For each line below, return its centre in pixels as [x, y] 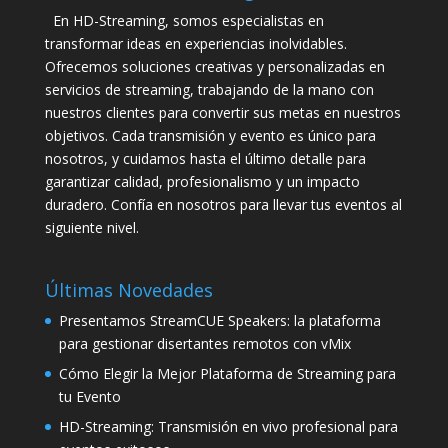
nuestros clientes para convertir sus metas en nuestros [222, 113]
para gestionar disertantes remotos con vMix [204, 343]
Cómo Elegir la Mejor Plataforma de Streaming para [227, 373]
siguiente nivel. [91, 228]
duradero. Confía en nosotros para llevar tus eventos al [223, 205]
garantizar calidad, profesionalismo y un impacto [202, 182]
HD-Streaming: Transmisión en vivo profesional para [228, 426]
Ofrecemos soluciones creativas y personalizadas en [214, 67]
